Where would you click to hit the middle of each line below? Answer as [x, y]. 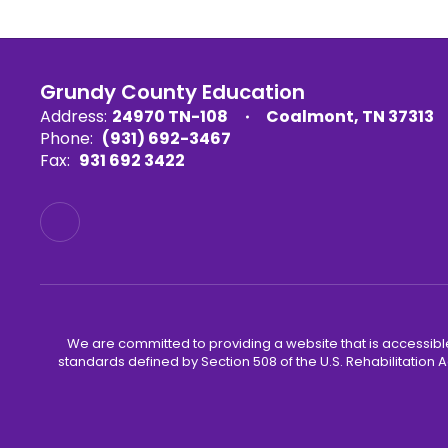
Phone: [66, 138]
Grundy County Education [172, 92]
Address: [73, 116]
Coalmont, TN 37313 [350, 116]
